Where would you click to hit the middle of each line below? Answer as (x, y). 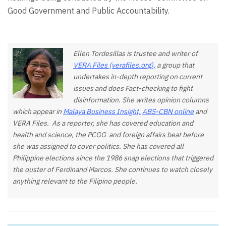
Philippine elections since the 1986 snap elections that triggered (113, 158)
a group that (175, 65)
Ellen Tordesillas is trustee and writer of (135, 53)
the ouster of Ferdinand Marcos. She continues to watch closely (112, 169)
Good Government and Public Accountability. (89, 10)
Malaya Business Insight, (102, 111)
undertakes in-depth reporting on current (138, 76)
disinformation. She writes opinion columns (141, 100)
